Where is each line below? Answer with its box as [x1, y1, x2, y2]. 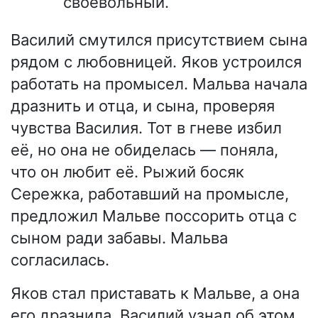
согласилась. [11, 250, 109, 269]
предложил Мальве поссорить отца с [11, 206, 297, 225]
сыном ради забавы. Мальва [11, 228, 228, 247]
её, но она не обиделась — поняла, [11, 140, 278, 159]
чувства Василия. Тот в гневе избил [11, 118, 282, 137]
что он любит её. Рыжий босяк [11, 162, 244, 181]
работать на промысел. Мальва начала [11, 74, 307, 93]
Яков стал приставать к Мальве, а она [11, 283, 300, 302]
